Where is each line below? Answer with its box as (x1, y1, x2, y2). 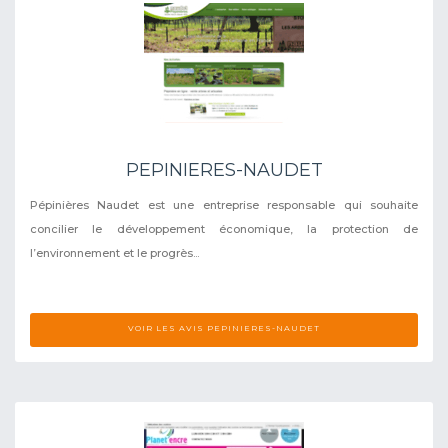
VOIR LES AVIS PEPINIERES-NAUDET (128, 322, 320, 333)
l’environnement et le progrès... (30, 245, 199, 260)
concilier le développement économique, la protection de (30, 221, 418, 236)
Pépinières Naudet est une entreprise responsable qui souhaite (30, 197, 418, 212)
